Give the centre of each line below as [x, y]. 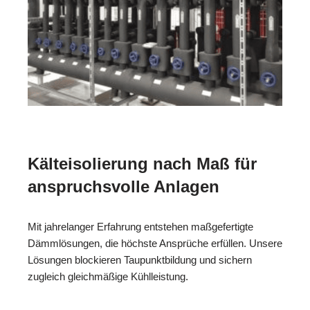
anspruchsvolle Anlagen [124, 186]
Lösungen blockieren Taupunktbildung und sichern [140, 259]
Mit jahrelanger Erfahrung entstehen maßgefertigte [140, 226]
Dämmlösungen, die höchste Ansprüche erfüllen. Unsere [155, 243]
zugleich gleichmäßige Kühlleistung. [108, 276]
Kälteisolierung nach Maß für [142, 163]
